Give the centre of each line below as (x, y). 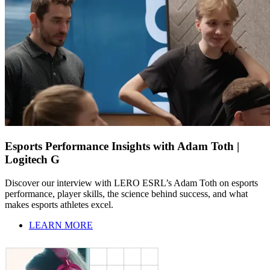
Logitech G (32, 160)
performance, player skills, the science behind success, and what (126, 193)
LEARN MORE (61, 225)
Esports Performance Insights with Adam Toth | (122, 146)
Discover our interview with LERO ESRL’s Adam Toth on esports (131, 183)
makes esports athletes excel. (59, 204)
